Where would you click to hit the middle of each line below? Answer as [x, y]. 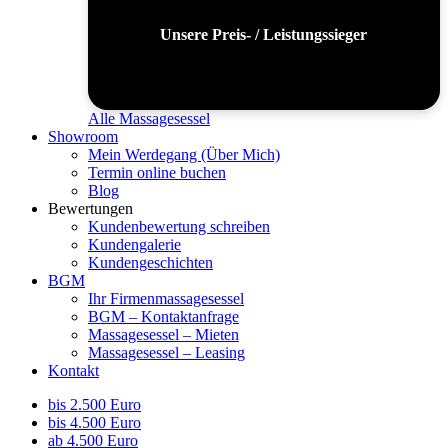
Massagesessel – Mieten [163, 335]
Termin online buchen [157, 173]
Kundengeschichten [150, 263]
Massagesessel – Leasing [166, 353]
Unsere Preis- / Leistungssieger [264, 35]
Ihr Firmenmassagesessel [166, 299]
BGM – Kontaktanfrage [163, 317]
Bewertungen [90, 209]
